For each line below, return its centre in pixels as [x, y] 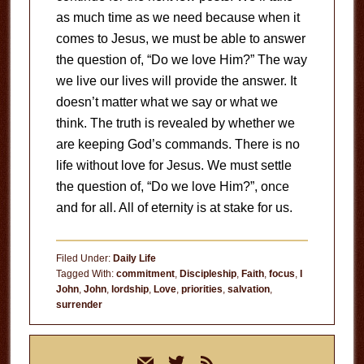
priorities [201, 290]
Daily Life [134, 259]
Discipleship [208, 274]
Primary [66, 346]
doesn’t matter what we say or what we [167, 102]
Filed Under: [84, 259]
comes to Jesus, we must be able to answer [180, 39]
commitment [145, 274]
